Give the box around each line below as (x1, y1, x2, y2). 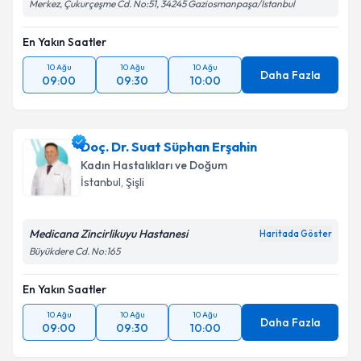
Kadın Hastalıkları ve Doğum (81, 158, 227, 172)
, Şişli (121, 175, 144, 189)
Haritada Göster (259, 228, 332, 239)
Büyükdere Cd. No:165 (29, 245, 120, 257)
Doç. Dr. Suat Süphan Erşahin (81, 139, 257, 155)
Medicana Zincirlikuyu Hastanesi (29, 226, 188, 241)
